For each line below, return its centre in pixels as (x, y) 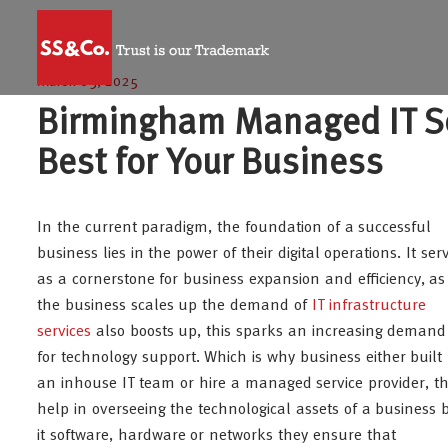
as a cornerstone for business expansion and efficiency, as (241, 280)
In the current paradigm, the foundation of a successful (234, 228)
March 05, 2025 (87, 82)
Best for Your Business (210, 165)
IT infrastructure (369, 306)
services (64, 332)
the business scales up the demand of (174, 306)
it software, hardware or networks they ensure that (216, 436)
